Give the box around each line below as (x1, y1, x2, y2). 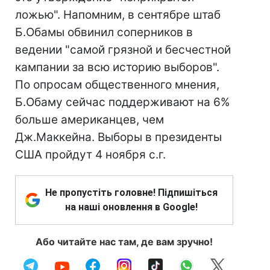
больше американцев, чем (15, 113, 164, 127)
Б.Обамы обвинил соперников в (15, 25, 193, 39)
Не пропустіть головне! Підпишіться (45, 187, 218, 198)
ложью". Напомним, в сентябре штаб (15, 8, 221, 22)
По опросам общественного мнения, (15, 78, 219, 92)
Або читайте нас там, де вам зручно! (36, 236, 213, 248)
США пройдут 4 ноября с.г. (15, 148, 166, 162)
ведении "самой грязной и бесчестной (15, 43, 231, 57)
